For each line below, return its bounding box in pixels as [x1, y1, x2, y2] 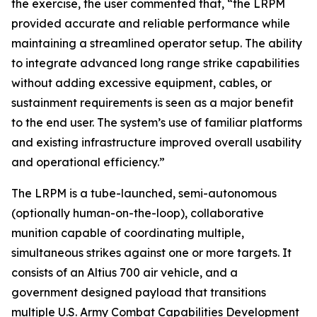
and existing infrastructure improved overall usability [11, 135, 301, 149]
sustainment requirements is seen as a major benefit [11, 96, 294, 110]
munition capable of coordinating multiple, [11, 226, 244, 240]
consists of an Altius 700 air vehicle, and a [11, 265, 238, 279]
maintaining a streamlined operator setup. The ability [11, 36, 302, 50]
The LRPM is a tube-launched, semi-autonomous [11, 186, 277, 200]
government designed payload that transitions [11, 285, 266, 299]
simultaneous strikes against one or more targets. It [11, 246, 292, 260]
